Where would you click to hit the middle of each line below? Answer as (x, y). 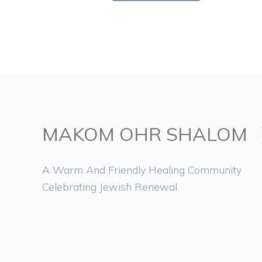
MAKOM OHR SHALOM (145, 134)
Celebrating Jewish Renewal (110, 187)
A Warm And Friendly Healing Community (142, 170)
